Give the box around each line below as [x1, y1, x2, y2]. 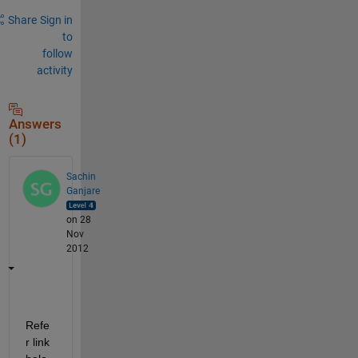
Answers [8, 116, 62, 132]
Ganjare [66, 185, 100, 197]
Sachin [66, 170, 96, 182]
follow [42, 46, 73, 60]
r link [25, 335, 50, 348]
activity [36, 63, 73, 77]
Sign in [39, 13, 73, 26]
